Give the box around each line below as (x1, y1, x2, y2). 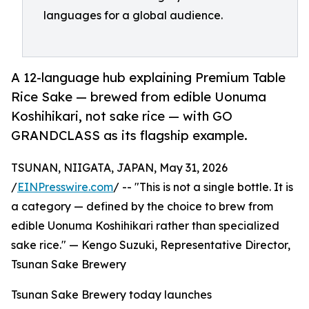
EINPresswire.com (17, 180, 113, 195)
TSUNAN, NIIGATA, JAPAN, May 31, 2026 (11, 161, 228, 175)
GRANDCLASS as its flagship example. (11, 128, 248, 143)
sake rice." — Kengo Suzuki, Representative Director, (11, 238, 290, 252)
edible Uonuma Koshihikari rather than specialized (11, 219, 279, 233)
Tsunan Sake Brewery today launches (11, 288, 212, 302)
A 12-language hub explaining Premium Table (11, 70, 286, 86)
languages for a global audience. (43, 8, 223, 22)
